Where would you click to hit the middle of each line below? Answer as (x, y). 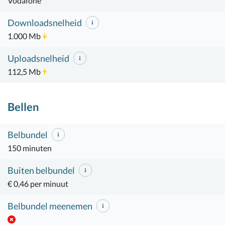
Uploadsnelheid (39, 58)
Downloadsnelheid (45, 23)
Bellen (23, 107)
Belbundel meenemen (51, 206)
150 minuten (30, 148)
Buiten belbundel (42, 170)
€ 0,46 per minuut (38, 184)
